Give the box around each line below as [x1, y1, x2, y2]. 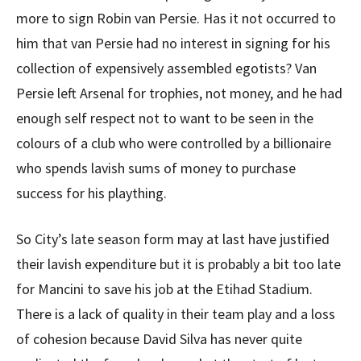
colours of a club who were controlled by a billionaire [16, 134, 331, 152]
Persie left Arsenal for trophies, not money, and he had [16, 84, 342, 102]
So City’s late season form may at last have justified [16, 230, 330, 248]
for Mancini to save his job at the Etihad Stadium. [16, 280, 313, 298]
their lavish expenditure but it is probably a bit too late [16, 255, 341, 273]
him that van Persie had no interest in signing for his [16, 34, 330, 52]
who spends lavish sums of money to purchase [16, 159, 296, 177]
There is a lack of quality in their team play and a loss [16, 305, 335, 323]
